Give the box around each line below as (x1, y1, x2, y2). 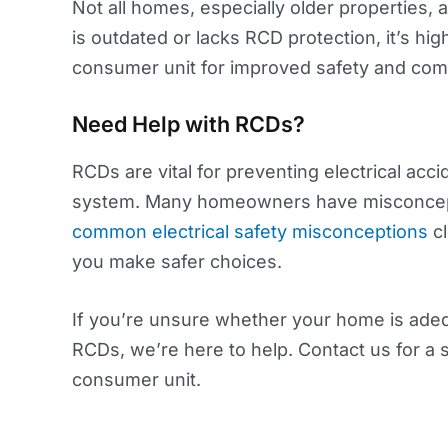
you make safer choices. (72, 250, 282, 272)
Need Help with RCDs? (72, 110, 305, 137)
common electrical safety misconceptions (72, 220, 428, 242)
